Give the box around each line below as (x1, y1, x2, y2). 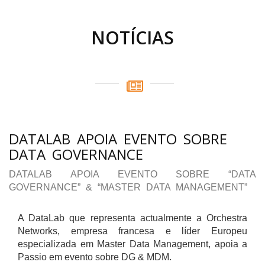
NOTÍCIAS (91, 25, 174, 50)
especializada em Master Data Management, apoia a (18, 239, 247, 250)
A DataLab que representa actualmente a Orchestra (18, 213, 247, 224)
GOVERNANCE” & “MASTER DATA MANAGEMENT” (9, 182, 247, 193)
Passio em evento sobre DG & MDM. (18, 252, 172, 263)
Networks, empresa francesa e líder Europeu (18, 226, 247, 237)
